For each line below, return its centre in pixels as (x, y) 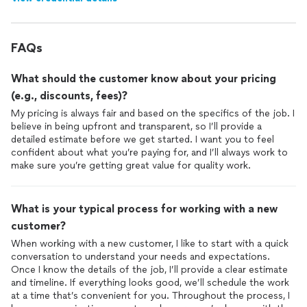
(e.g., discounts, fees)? (69, 96)
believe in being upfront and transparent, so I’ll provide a (136, 126)
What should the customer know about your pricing (144, 78)
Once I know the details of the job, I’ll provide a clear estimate (149, 270)
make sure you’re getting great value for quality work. (131, 165)
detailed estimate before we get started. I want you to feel (143, 139)
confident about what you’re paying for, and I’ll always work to (149, 152)
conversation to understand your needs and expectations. (140, 257)
